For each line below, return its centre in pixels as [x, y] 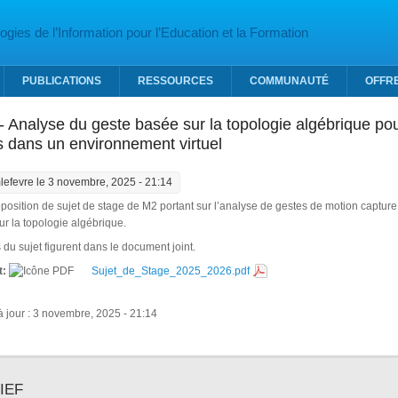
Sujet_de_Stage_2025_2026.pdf [170, 271]
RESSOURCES [175, 81]
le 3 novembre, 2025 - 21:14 [103, 182]
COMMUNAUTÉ [289, 81]
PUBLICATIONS [62, 81]
